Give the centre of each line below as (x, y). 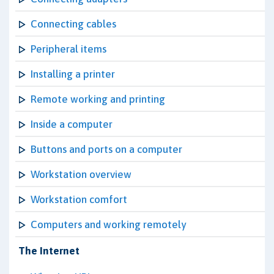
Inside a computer (72, 124)
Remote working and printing (98, 99)
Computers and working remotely (108, 224)
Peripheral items (68, 49)
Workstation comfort (79, 199)
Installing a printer (73, 74)
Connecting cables (73, 24)
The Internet (49, 251)
